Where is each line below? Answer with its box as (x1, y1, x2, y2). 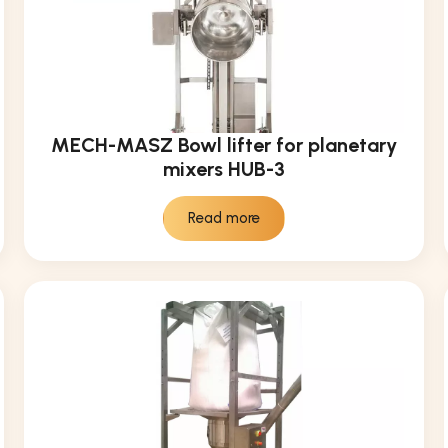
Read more (188, 208, 260, 227)
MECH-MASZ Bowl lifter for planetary (51, 132, 397, 157)
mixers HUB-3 (163, 156, 285, 181)
